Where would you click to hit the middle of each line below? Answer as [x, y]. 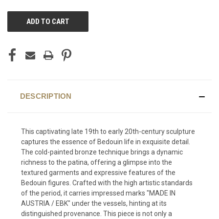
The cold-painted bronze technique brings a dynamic [102, 152]
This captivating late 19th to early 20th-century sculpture [108, 131]
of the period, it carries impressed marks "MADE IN [98, 193]
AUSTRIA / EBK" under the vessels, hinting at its [94, 203]
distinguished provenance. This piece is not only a [97, 213]
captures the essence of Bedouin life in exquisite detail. [106, 142]
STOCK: [18, 28]
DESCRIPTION [46, 96]
